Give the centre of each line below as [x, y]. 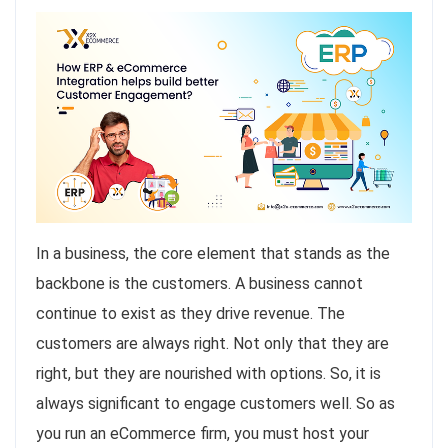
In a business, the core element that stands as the [213, 254]
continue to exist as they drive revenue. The [190, 314]
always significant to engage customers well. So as [215, 404]
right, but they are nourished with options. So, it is [208, 374]
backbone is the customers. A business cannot [199, 284]
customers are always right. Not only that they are [212, 344]
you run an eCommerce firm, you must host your [202, 434]
